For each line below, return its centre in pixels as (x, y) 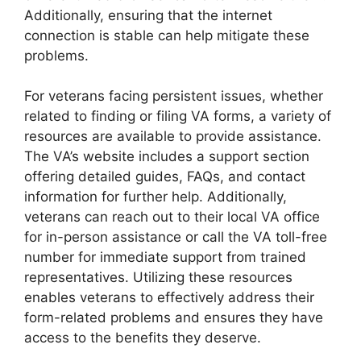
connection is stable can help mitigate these (167, 35)
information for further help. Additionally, (156, 197)
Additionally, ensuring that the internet (148, 15)
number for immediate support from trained (165, 257)
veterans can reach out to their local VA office (172, 217)
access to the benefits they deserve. (143, 338)
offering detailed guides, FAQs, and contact (165, 177)
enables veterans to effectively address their (169, 298)
